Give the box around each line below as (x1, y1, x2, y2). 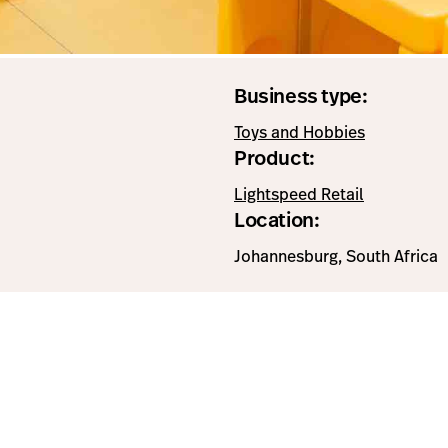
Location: (234, 205, 320, 234)
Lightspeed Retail (234, 182, 364, 206)
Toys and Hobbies (234, 120, 365, 144)
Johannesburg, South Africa (234, 244, 438, 268)
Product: (234, 143, 315, 172)
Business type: (234, 81, 368, 110)
